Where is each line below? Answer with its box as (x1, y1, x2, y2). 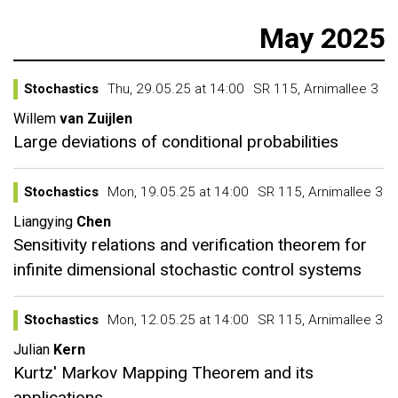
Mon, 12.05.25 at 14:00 (107, 312, 249, 328)
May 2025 (259, 21, 385, 55)
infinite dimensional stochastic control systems (13, 259, 362, 280)
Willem (13, 110, 56, 127)
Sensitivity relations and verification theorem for (13, 235, 367, 255)
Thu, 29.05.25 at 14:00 (107, 81, 244, 97)
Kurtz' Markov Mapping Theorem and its (13, 362, 314, 383)
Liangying (13, 213, 73, 230)
